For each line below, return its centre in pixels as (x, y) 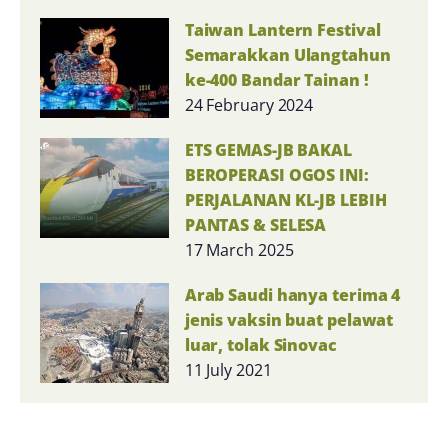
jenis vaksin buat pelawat (289, 319)
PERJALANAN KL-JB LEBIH (285, 199)
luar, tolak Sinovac (260, 344)
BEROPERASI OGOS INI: (276, 174)
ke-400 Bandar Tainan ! (276, 79)
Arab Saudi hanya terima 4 (292, 294)
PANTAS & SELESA (255, 224)
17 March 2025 (239, 249)
